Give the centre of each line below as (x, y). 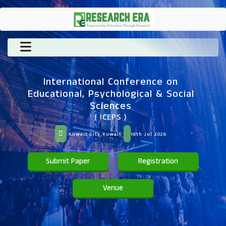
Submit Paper (68, 161)
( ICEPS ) (111, 117)
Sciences (111, 106)
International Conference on (111, 82)
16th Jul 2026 (149, 134)
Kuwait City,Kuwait (95, 134)
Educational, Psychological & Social (111, 94)
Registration (158, 161)
